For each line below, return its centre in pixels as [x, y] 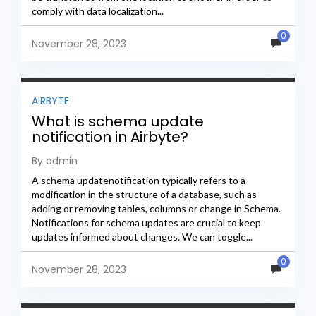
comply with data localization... [98, 11]
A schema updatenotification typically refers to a [139, 181]
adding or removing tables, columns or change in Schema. [156, 209]
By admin [55, 161]
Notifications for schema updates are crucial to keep [146, 223]
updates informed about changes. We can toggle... [142, 237]
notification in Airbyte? [110, 137]
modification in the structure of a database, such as [144, 195]
